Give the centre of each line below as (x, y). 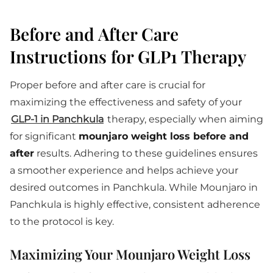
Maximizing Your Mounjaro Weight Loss (130, 254)
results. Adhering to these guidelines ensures (146, 153)
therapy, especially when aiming (184, 119)
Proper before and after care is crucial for (108, 85)
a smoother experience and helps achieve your (124, 170)
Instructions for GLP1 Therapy (128, 56)
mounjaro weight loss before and (164, 136)
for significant (44, 136)
